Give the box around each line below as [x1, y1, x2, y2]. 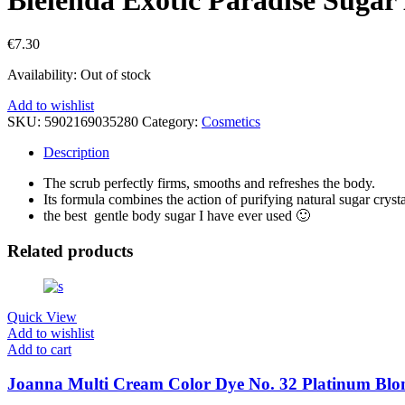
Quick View [7, 308, 77, 325]
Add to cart [7, 341, 71, 357]
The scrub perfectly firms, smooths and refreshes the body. [43, 175, 375, 192]
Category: [142, 114, 202, 130]
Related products [7, 241, 133, 261]
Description [43, 145, 109, 161]
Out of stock [80, 67, 151, 83]
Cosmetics [202, 114, 260, 130]
